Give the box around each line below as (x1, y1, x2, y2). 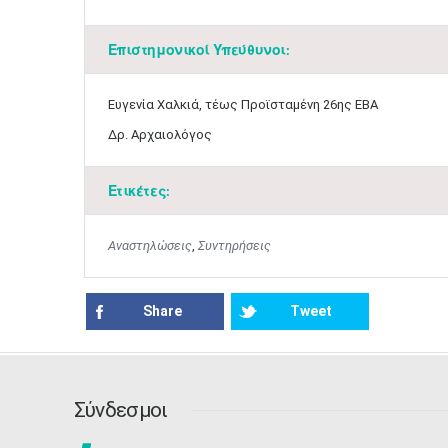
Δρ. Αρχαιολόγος (107, 127, 212, 142)
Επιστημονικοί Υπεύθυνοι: (107, 41, 290, 58)
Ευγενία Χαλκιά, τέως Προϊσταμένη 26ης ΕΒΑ (107, 97, 378, 112)
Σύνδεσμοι (73, 398, 168, 422)
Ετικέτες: (107, 182, 170, 199)
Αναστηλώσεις (107, 238, 192, 253)
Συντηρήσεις (197, 238, 271, 253)
